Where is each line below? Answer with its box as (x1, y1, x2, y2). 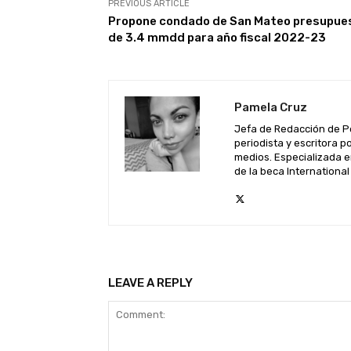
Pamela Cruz (234, 100, 307, 115)
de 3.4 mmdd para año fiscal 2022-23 (108, 31, 326, 45)
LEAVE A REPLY (108, 276, 193, 291)
